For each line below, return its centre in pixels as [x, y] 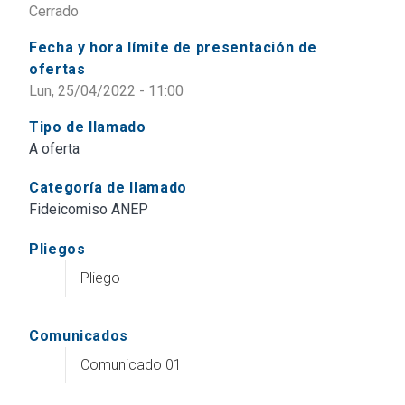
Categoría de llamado [108, 188]
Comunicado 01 [131, 364]
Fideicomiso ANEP [89, 210]
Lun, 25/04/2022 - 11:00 [106, 91]
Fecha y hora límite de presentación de [173, 48]
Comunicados [79, 335]
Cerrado [54, 12]
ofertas [57, 70]
